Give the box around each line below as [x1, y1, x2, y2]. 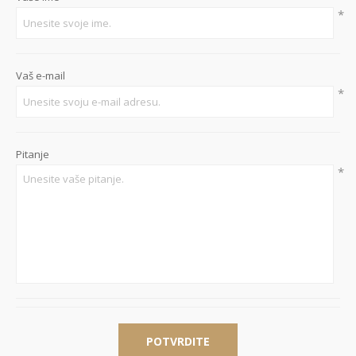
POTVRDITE [146, 334, 210, 350]
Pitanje [16, 147, 49, 162]
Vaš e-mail [16, 68, 65, 83]
